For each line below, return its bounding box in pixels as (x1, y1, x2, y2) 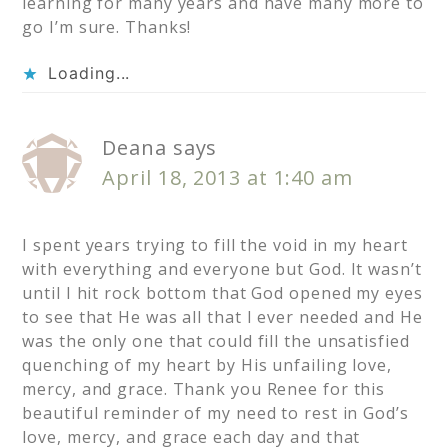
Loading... (48, 63, 131, 84)
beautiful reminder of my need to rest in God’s (22, 402, 409, 425)
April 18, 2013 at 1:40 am (102, 164, 353, 192)
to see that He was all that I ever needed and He (22, 306, 423, 329)
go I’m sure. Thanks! (22, 16, 192, 39)
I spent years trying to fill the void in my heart (22, 234, 408, 257)
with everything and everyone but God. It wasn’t (22, 258, 422, 281)
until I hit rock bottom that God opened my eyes (22, 282, 423, 305)
